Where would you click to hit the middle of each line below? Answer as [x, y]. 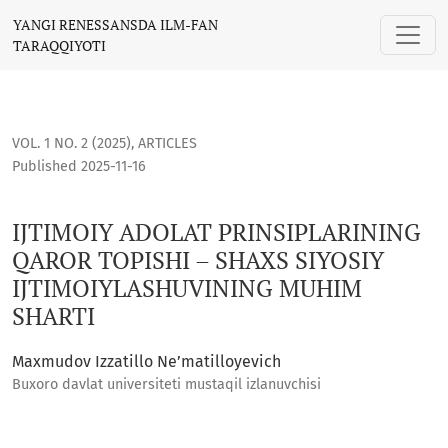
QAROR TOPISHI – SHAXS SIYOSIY [198, 260]
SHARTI [53, 316]
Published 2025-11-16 [79, 167]
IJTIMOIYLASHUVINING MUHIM [187, 288]
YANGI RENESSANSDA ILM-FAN [115, 24]
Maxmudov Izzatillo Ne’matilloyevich [146, 362]
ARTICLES [167, 144]
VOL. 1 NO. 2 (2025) [71, 144]
